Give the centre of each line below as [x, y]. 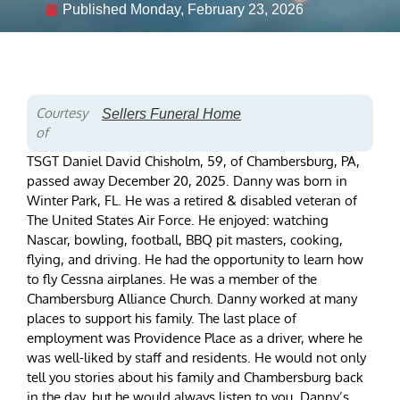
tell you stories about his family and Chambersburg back [195, 378]
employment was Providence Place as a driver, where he [195, 338]
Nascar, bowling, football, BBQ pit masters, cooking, [185, 240]
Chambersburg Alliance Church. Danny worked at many [192, 299]
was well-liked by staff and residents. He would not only [196, 358]
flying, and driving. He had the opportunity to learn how [195, 260]
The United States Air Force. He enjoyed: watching [178, 221]
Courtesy [62, 113]
